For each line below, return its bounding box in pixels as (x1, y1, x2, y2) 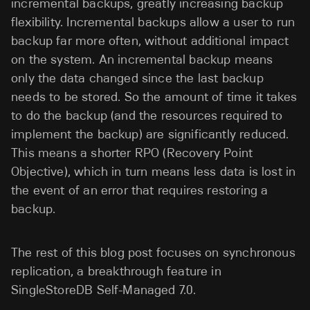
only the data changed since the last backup (11, 70, 264, 86)
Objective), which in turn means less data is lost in (11, 163, 296, 179)
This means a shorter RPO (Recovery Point (11, 145, 253, 161)
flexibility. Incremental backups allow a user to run (11, 14, 295, 30)
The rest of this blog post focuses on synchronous (11, 244, 295, 260)
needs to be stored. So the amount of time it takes (11, 89, 297, 104)
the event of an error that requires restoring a (11, 182, 268, 198)
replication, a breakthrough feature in (11, 263, 221, 279)
